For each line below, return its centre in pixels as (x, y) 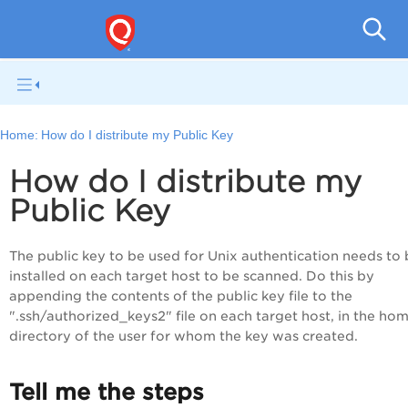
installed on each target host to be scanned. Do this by (192, 276)
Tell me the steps (107, 393)
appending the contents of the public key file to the (181, 296)
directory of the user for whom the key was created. (184, 337)
